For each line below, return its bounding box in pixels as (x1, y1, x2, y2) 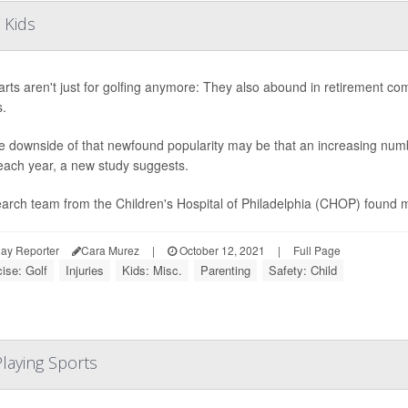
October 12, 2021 (177, 242, 265, 259)
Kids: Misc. (122, 261, 182, 280)
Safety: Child (269, 261, 337, 280)
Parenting (200, 261, 250, 280)
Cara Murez (81, 242, 139, 259)
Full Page (293, 242, 341, 259)
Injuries (66, 261, 104, 280)
